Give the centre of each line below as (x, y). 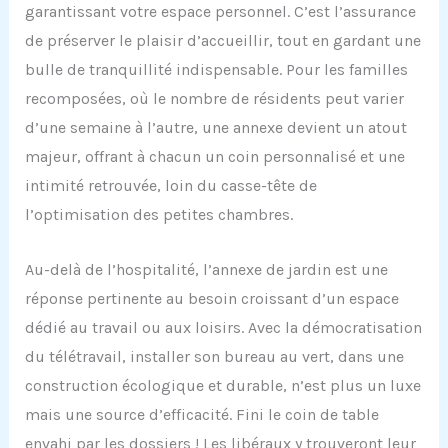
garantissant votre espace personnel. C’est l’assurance (220, 12)
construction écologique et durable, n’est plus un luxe (222, 385)
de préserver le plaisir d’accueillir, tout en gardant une (222, 41)
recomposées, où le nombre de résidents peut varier (214, 99)
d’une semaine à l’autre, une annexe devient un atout (215, 128)
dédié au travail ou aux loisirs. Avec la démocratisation (223, 327)
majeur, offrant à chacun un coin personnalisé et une (214, 157)
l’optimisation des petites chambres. (158, 215)
